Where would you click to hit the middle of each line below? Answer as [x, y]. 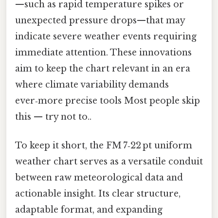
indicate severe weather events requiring [106, 36]
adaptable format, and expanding [89, 209]
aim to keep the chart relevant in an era [103, 68]
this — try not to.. [53, 117]
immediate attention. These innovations [103, 52]
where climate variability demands [92, 84]
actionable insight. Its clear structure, [98, 193]
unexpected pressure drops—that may [100, 20]
